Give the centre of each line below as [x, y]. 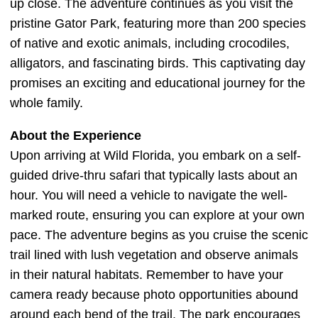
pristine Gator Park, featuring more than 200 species [158, 24]
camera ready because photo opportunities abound [154, 295]
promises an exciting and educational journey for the [158, 83]
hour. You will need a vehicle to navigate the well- [149, 196]
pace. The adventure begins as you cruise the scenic [159, 235]
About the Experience [76, 136]
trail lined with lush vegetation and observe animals [154, 255]
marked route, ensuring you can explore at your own [157, 215]
